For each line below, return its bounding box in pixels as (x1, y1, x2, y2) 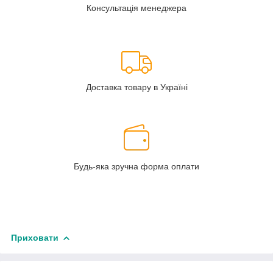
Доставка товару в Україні (85, 82, 188, 93)
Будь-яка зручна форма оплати (74, 161, 199, 172)
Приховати (11, 233, 58, 243)
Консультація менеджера (87, 3, 186, 13)
